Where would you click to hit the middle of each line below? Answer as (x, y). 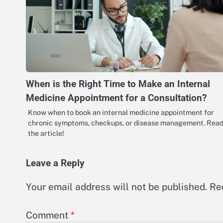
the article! (46, 133)
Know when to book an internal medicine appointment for (121, 112)
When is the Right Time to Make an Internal (118, 84)
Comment (48, 215)
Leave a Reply (55, 164)
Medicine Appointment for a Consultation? (116, 98)
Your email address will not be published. (116, 187)
